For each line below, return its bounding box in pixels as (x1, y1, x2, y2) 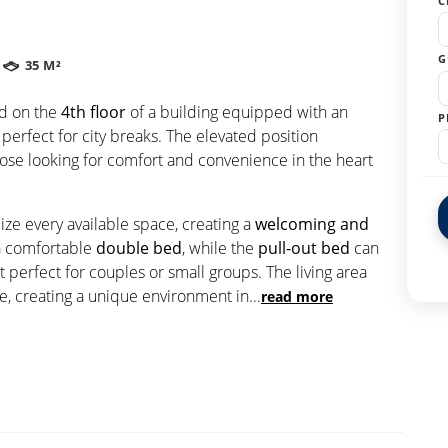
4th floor (61, 100, 126, 123)
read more (261, 286, 333, 306)
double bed (96, 236, 182, 259)
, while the (182, 236, 258, 259)
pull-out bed (258, 236, 350, 259)
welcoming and (255, 212, 369, 235)
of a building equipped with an (126, 100, 348, 123)
